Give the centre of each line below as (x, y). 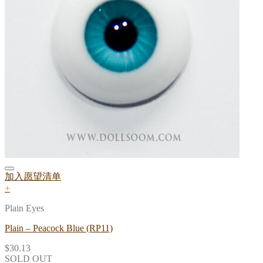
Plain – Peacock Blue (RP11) (59, 228)
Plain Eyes (24, 208)
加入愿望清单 (33, 177)
